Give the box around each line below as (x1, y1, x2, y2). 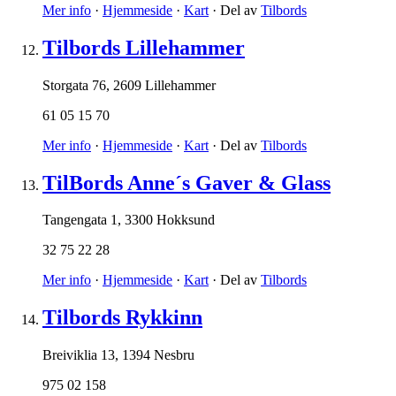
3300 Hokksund (125, 212, 215, 228)
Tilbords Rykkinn (42, 306, 202, 330)
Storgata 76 (42, 77, 106, 93)
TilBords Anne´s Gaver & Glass (42, 171, 331, 194)
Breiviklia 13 (42, 347, 115, 363)
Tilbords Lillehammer (42, 35, 245, 59)
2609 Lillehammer (113, 77, 216, 93)
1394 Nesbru (122, 347, 194, 363)
